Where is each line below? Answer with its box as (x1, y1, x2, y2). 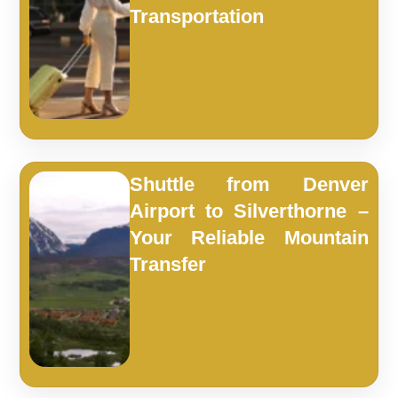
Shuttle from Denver (130, 172, 369, 195)
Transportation (130, 4, 265, 28)
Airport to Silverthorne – (130, 199, 369, 222)
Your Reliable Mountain (130, 226, 369, 249)
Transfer (130, 252, 207, 275)
